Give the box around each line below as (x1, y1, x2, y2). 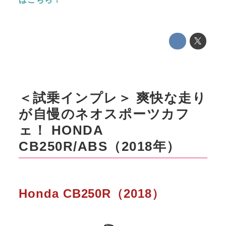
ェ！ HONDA (19, 123, 104, 138)
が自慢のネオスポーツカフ (19, 106, 190, 122)
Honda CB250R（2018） (19, 186, 164, 200)
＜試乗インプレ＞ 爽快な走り (19, 90, 207, 106)
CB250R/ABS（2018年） (19, 139, 181, 154)
